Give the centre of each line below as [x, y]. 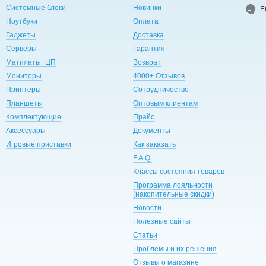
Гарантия [149, 48]
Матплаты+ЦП [31, 62]
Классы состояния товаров [178, 171]
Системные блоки [36, 7]
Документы [151, 130]
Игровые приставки [38, 144]
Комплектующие [33, 117]
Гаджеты [20, 35]
